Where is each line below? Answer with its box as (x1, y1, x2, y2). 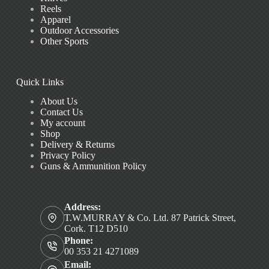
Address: (64, 202, 101, 213)
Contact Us (40, 107, 83, 118)
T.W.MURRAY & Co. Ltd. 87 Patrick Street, (64, 213, 236, 223)
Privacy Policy (40, 150, 95, 161)
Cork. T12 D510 (64, 223, 128, 234)
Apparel (40, 14, 71, 25)
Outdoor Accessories (40, 25, 119, 35)
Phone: (64, 235, 93, 246)
